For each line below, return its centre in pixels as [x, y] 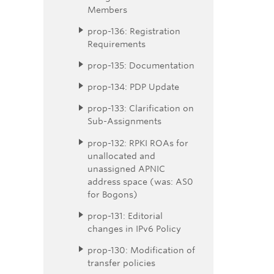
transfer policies [121, 263]
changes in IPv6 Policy [134, 228]
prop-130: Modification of [141, 250]
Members [107, 9]
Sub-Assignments [124, 121]
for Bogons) [113, 194]
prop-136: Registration [134, 31]
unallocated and [121, 155]
